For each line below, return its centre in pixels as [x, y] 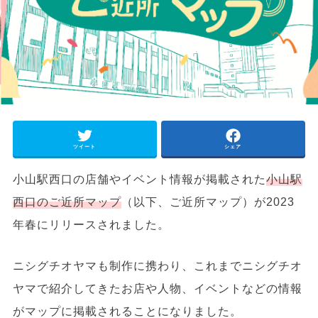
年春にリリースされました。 [91, 224]
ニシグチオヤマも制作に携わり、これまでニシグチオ [157, 266]
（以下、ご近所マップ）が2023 [208, 201]
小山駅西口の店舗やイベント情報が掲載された [139, 179]
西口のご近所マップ [67, 201]
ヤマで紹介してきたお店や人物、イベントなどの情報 [157, 289]
